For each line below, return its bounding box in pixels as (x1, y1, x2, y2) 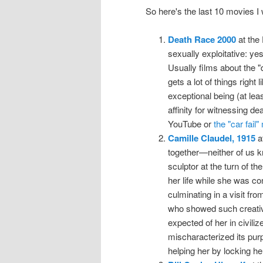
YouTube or (167, 117, 214, 130)
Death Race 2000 (167, 32, 236, 46)
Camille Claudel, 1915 (167, 131, 255, 144)
